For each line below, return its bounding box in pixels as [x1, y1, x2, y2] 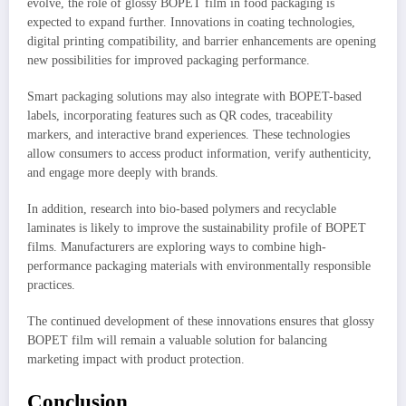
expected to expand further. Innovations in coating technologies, [27, 14, 355, 29]
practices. [27, 278, 75, 293]
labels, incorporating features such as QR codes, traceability [27, 109, 333, 122]
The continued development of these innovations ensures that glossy [27, 314, 374, 329]
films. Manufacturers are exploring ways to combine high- [27, 240, 326, 255]
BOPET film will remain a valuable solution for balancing [27, 333, 327, 348]
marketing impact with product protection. [27, 353, 245, 367]
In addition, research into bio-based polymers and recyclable [27, 202, 336, 217]
